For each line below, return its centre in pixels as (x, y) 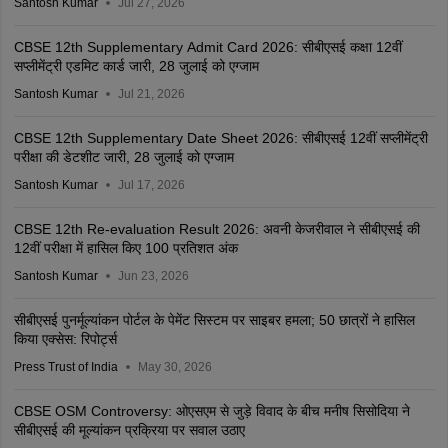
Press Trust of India (65, 366)
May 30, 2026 (174, 366)
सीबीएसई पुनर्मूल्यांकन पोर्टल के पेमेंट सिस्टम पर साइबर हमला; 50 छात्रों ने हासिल (214, 319)
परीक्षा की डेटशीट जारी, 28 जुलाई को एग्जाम (123, 156)
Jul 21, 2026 (151, 93)
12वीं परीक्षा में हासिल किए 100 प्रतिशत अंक (125, 247)
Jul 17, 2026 (151, 184)
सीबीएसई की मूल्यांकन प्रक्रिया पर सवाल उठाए (129, 429)
